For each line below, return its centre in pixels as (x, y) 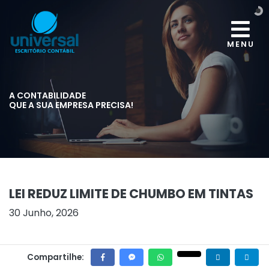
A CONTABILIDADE (47, 95)
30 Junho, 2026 (44, 213)
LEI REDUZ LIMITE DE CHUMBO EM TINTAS (131, 193)
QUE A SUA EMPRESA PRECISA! (71, 105)
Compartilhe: (56, 257)
